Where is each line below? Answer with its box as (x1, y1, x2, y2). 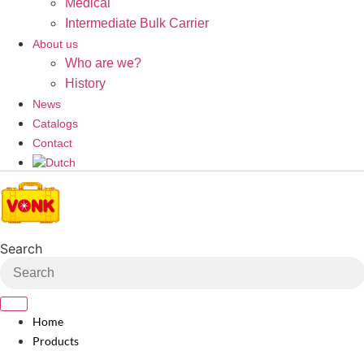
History (65, 76, 106, 90)
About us (32, 37, 78, 50)
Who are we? (65, 56, 141, 70)
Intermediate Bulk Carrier (65, 16, 209, 30)
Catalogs (32, 117, 78, 130)
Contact (32, 136, 72, 149)
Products (32, 334, 79, 348)
